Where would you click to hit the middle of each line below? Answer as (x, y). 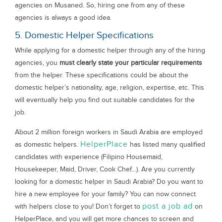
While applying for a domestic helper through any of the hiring (110, 50)
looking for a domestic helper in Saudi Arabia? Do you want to (109, 182)
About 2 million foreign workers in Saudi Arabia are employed (109, 132)
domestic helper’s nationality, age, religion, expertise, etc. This (110, 87)
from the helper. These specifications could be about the (102, 75)
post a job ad (167, 206)
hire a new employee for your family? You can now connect (105, 194)
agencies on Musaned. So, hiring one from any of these (100, 5)
